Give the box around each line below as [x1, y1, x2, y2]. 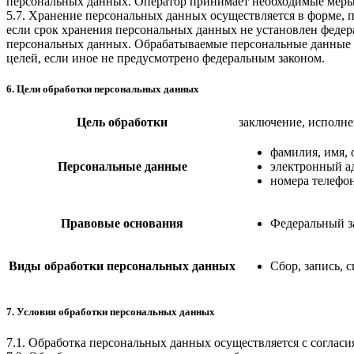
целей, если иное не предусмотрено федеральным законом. [6, 51, 325, 65]
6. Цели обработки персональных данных [6, 82, 199, 95]
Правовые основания [61, 216, 183, 230]
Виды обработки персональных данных [9, 258, 235, 273]
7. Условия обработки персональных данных [6, 306, 215, 318]
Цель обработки [77, 115, 168, 129]
